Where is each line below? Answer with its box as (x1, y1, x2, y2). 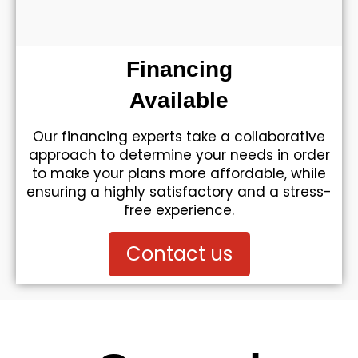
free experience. (124, 201, 234, 220)
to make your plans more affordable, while (32, 164, 326, 183)
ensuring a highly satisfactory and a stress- (26, 182, 332, 201)
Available (129, 88, 229, 113)
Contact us (125, 241, 233, 267)
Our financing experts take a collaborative (33, 127, 325, 146)
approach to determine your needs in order (28, 145, 330, 165)
